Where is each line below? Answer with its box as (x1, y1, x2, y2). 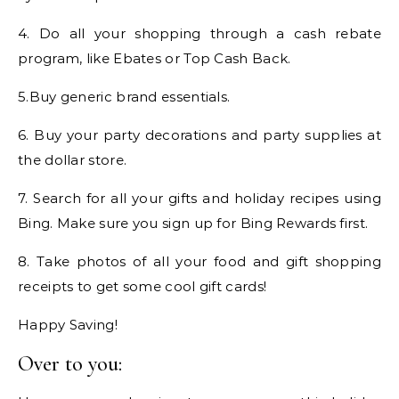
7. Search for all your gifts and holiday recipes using (18, 190, 381, 208)
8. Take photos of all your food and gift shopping (18, 253, 381, 271)
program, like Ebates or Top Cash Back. (18, 50, 291, 68)
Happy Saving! (18, 316, 118, 334)
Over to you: (18, 351, 122, 378)
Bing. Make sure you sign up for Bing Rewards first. (18, 215, 369, 232)
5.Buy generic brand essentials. (18, 88, 231, 106)
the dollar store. (18, 151, 127, 169)
